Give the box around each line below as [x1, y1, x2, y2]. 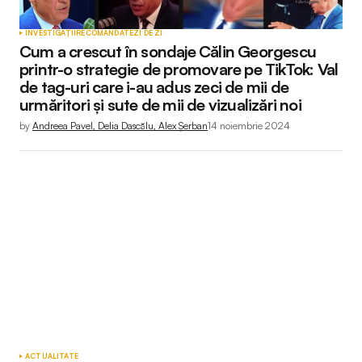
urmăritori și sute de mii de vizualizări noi [19, 95, 301, 115]
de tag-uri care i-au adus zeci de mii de [19, 77, 289, 97]
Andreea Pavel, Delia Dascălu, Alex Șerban [32, 120, 208, 132]
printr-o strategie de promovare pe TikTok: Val [19, 59, 339, 79]
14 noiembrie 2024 [208, 120, 290, 132]
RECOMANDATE [76, 28, 134, 37]
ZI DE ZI [133, 28, 163, 37]
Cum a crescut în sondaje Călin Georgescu [19, 41, 317, 61]
